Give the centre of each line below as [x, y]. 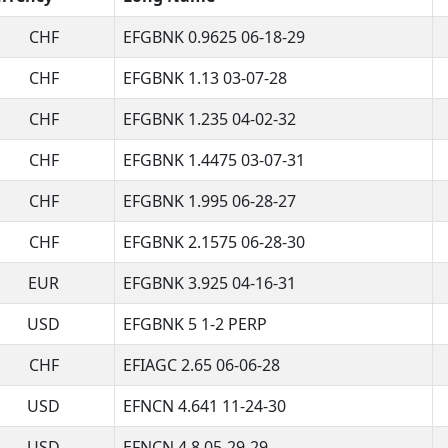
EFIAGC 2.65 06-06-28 [201, 364]
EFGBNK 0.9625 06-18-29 [214, 36]
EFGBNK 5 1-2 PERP [195, 323]
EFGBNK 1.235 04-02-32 [209, 118]
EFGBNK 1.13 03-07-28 [205, 77]
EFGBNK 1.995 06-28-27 [209, 200]
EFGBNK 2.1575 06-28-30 [214, 241]
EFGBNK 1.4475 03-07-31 [214, 159]
